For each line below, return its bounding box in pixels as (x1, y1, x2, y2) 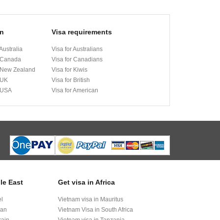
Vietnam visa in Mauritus (58, 196, 123, 203)
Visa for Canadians (52, 56, 103, 63)
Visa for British (52, 77, 90, 83)
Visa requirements (52, 28, 112, 36)
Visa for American (52, 87, 99, 94)
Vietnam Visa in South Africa (58, 206, 133, 213)
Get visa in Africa (58, 178, 115, 186)
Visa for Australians (52, 46, 103, 53)
